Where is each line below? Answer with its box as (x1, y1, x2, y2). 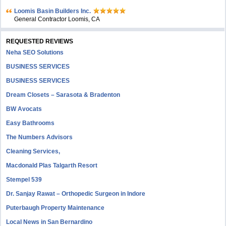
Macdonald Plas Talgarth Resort (6, 162, 98, 169)
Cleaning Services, (6, 148, 61, 155)
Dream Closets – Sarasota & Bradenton (6, 91, 121, 98)
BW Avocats (6, 105, 42, 112)
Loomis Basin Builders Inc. (14, 8, 91, 15)
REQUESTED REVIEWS (6, 38, 74, 45)
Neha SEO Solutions (6, 49, 64, 56)
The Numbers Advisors (6, 134, 73, 141)
